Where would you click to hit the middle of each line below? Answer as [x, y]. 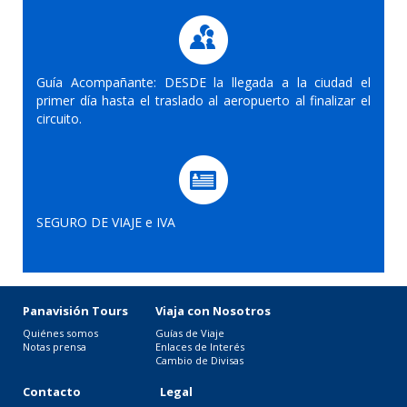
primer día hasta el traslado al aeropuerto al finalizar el [203, 100]
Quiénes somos [60, 333]
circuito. [59, 118]
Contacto [52, 391]
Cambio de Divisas [199, 360]
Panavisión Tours [75, 310]
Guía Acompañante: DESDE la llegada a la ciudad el [203, 82]
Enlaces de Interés [200, 346]
